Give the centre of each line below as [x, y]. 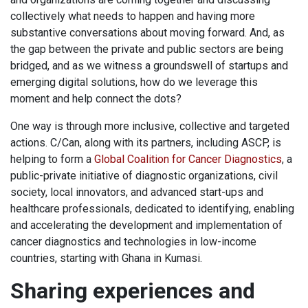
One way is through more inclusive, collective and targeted [150, 126]
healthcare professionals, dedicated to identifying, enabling [152, 209]
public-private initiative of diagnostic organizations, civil [144, 176]
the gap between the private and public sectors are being [147, 49]
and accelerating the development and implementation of [146, 225]
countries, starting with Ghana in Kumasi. [109, 258]
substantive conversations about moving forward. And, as [147, 33]
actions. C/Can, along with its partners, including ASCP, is [146, 143]
